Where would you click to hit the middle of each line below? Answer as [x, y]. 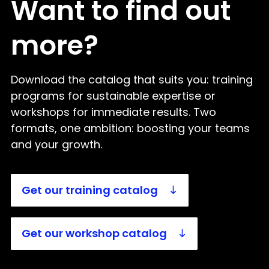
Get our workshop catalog [94, 234]
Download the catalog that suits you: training [132, 79]
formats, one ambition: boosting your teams [130, 128]
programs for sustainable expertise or [113, 95]
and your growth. [56, 144]
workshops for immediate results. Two [113, 112]
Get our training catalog [90, 190]
